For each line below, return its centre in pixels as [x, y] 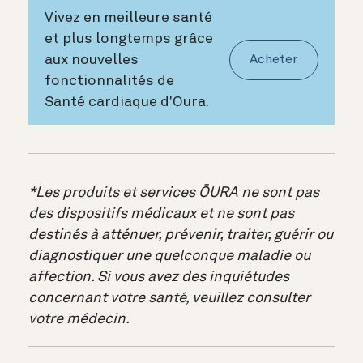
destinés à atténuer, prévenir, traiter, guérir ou [181, 235]
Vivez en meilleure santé [128, 17]
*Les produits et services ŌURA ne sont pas [174, 193]
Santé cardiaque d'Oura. [127, 102]
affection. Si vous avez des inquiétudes [159, 278]
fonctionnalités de [109, 81]
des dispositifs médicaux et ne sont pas [161, 214]
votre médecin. [79, 320]
